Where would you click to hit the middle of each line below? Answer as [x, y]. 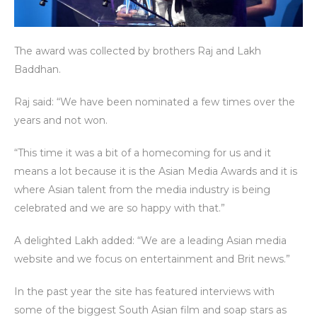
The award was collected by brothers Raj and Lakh [138, 51]
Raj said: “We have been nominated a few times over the [155, 102]
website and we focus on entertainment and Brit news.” [152, 259]
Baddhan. [38, 70]
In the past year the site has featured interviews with [144, 292]
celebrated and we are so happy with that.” [120, 208]
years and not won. [61, 121]
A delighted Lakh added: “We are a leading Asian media [150, 241]
